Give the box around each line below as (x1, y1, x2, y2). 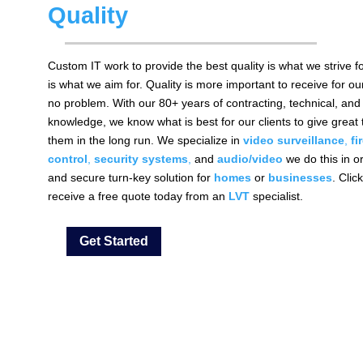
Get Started (79, 234, 148, 249)
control (47, 152, 88, 165)
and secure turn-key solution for (47, 170, 214, 184)
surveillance (276, 133, 344, 147)
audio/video (216, 152, 283, 165)
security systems (93, 152, 188, 165)
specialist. (249, 189, 303, 203)
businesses (267, 170, 332, 184)
